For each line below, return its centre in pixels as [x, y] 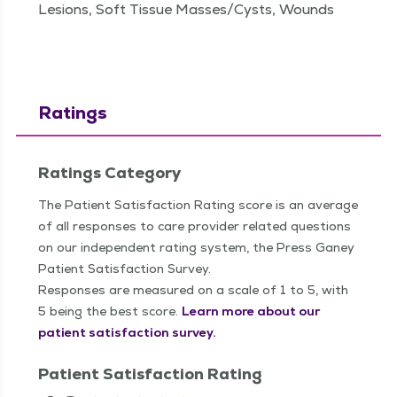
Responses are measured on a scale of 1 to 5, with [193, 289]
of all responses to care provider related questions [195, 226]
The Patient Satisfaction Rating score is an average [198, 204]
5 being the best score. [110, 311]
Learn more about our [251, 311]
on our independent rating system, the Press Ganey [196, 247]
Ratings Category [109, 172]
